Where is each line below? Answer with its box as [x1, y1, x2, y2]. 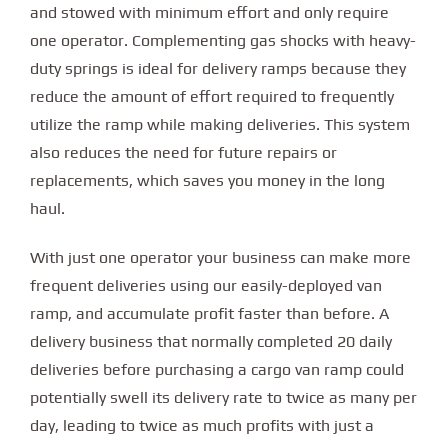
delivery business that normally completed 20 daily [30, 331, 392, 351]
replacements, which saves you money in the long [30, 170, 385, 190]
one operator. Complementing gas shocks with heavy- [30, 30, 416, 50]
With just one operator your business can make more [30, 247, 411, 267]
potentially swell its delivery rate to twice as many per [30, 387, 417, 407]
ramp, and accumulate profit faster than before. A [30, 303, 389, 323]
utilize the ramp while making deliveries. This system [30, 114, 410, 134]
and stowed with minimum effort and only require [30, 2, 389, 22]
